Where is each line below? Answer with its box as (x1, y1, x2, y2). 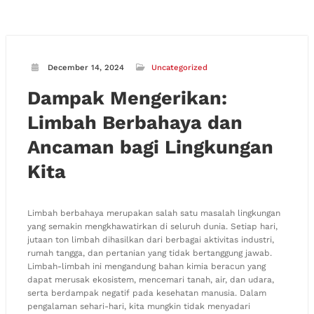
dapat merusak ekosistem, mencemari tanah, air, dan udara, (27, 275, 274, 285)
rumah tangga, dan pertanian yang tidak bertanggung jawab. (27, 248, 272, 258)
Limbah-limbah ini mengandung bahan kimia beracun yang (27, 261, 266, 271)
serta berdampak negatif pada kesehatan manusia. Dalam (27, 288, 266, 298)
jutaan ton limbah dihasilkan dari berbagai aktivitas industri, (27, 235, 274, 245)
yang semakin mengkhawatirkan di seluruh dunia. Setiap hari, (27, 221, 278, 231)
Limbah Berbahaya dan (27, 111, 243, 134)
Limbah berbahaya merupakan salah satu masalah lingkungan (27, 208, 280, 218)
